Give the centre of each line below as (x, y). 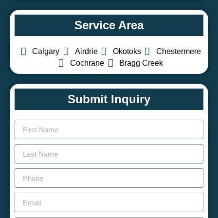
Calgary (46, 52)
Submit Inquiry (109, 99)
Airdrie (86, 52)
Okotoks (127, 52)
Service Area (109, 25)
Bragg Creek (141, 63)
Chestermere (179, 52)
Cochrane (87, 63)
